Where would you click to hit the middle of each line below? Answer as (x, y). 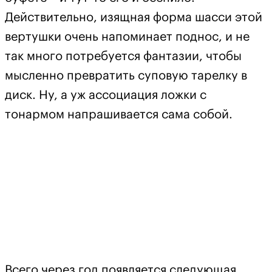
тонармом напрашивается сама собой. (119, 114)
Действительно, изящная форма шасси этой (134, 17)
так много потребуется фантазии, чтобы (123, 56)
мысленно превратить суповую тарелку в (126, 76)
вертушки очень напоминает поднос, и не (127, 37)
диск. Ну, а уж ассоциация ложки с (106, 95)
